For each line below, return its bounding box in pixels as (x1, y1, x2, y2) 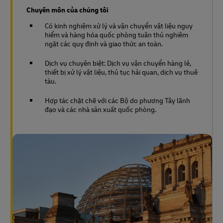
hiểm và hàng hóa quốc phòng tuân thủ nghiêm (45, 30, 188, 40)
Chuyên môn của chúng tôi (26, 5, 109, 15)
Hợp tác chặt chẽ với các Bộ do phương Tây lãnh (45, 96, 190, 106)
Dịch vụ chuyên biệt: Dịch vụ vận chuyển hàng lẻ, (45, 58, 191, 68)
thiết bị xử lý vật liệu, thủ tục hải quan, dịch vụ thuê (45, 67, 198, 77)
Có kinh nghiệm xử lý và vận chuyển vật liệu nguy (45, 21, 193, 31)
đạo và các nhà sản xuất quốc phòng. (45, 105, 156, 114)
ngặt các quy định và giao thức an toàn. (45, 39, 163, 49)
